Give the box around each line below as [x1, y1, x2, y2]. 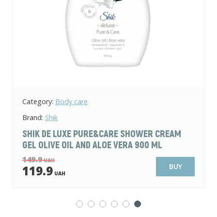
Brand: [22, 113, 45, 122]
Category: [22, 97, 53, 106]
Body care [55, 97, 88, 106]
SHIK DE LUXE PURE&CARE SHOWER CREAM [22, 127, 181, 139]
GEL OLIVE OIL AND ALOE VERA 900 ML [22, 139, 162, 150]
